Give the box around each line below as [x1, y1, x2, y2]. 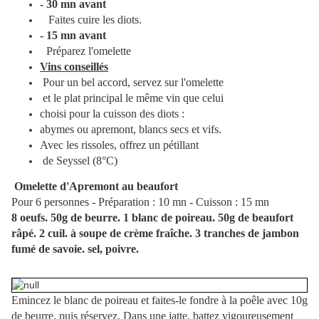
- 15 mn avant [40, 29, 106, 42]
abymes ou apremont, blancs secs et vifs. [40, 123, 239, 136]
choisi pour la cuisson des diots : [40, 108, 236, 120]
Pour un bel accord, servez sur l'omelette [43, 76, 238, 89]
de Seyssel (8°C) [40, 155, 240, 167]
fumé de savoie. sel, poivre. [11, 243, 139, 256]
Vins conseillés [40, 61, 108, 73]
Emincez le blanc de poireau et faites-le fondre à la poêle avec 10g [11, 294, 308, 307]
